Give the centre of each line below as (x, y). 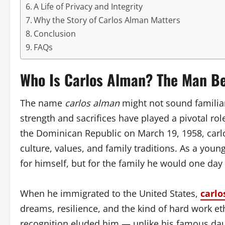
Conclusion (55, 34)
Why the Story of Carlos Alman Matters (107, 20)
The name (42, 103)
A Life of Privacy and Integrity (88, 7)
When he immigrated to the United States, (110, 194)
